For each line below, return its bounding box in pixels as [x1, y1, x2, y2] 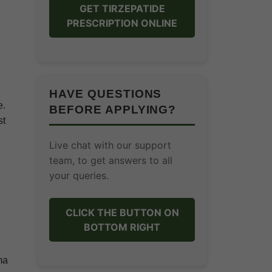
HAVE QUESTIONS [49, 87, 162, 100]
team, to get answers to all [49, 154, 172, 166]
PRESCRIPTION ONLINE [67, 17, 177, 29]
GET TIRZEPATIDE [79, 2, 165, 15]
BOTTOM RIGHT [84, 221, 160, 233]
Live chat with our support [49, 139, 171, 151]
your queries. [49, 169, 109, 182]
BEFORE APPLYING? [49, 103, 177, 116]
